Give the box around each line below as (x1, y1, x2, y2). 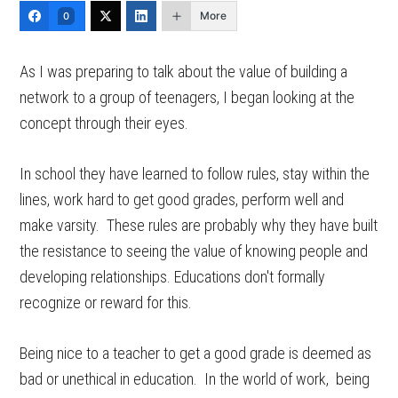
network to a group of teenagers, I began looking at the (20, 88, 355, 107)
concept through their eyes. (20, 114, 189, 132)
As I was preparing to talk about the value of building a (20, 62, 348, 81)
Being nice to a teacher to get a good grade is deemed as (20, 344, 372, 362)
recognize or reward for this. (20, 293, 200, 312)
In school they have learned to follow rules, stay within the (20, 164, 370, 183)
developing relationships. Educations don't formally (20, 267, 326, 286)
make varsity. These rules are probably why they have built (20, 216, 378, 235)
